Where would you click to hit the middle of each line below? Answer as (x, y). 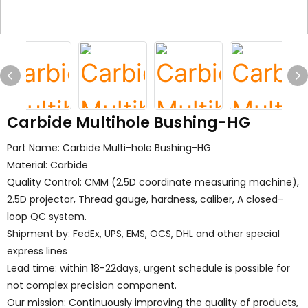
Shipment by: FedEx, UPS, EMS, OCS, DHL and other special (143, 234)
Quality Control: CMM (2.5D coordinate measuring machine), (153, 182)
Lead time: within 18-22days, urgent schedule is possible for (148, 268)
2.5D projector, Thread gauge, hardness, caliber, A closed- (145, 199)
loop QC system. (47, 217)
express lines (37, 251)
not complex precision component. (92, 285)
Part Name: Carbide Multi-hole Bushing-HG (109, 148)
